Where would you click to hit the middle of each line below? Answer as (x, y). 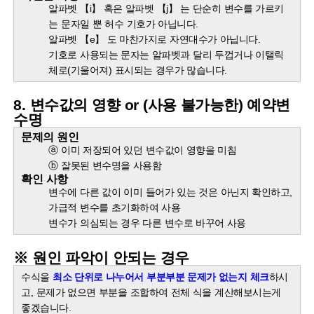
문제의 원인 (50, 137)
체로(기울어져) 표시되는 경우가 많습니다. (138, 70)
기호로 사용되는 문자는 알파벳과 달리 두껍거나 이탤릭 (166, 55)
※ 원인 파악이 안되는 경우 (101, 258)
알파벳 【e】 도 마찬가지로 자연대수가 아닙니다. (156, 40)
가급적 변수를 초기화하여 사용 (115, 208)
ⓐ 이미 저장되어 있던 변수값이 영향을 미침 (143, 150)
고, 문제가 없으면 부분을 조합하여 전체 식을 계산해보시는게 (151, 293)
